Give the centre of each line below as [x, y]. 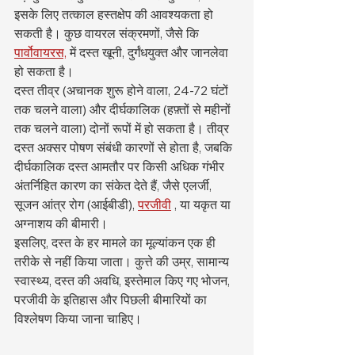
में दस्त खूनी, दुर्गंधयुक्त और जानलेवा [149, 52]
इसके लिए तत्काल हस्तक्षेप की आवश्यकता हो [115, 14]
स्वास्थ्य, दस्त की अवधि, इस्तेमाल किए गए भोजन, [124, 281]
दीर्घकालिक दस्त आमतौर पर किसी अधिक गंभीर [121, 166]
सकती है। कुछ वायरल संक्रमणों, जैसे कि [108, 33]
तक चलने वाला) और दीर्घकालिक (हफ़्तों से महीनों [124, 109]
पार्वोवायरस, [40, 52]
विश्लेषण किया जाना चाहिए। [78, 319]
